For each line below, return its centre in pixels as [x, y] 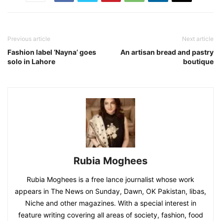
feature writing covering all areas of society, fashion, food [110, 215]
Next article [198, 39]
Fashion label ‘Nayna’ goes [52, 52]
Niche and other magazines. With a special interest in [110, 203]
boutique [198, 62]
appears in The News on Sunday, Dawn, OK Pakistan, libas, [110, 191]
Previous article [29, 39]
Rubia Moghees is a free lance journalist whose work [110, 180]
